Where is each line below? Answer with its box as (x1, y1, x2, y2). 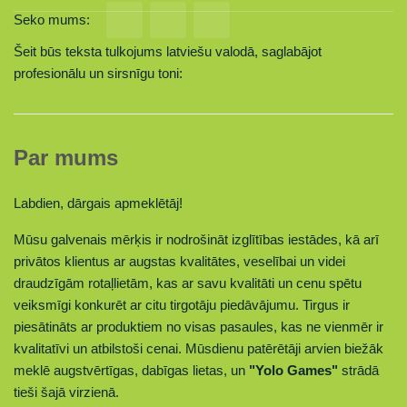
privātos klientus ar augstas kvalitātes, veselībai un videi (14, 253, 345, 269)
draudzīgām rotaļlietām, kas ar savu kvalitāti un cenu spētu (14, 275, 362, 291)
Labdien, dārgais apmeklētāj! (14, 195, 183, 211)
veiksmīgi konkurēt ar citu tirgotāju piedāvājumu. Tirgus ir (14, 297, 350, 313)
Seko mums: (14, 12, 90, 27)
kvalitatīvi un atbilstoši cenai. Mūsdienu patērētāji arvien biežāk (14, 341, 383, 356)
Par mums (14, 145, 118, 170)
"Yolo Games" (249, 362, 338, 378)
